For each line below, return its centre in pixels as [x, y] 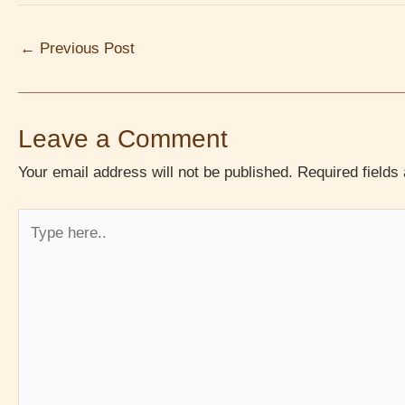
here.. [37, 245]
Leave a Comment [123, 139]
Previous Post [85, 48]
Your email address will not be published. [155, 172]
